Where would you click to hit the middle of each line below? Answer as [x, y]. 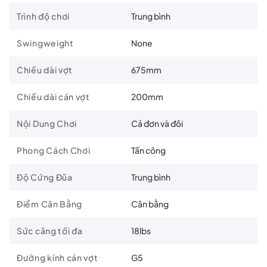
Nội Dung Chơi [47, 123]
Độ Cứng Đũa [45, 177]
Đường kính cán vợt [58, 257]
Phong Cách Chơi [54, 150]
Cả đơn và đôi [157, 123]
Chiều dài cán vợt [53, 96]
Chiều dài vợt [45, 69]
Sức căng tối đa [50, 230]
